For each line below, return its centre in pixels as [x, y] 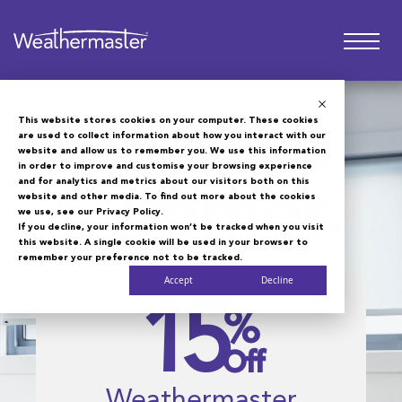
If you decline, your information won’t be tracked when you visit [171, 227]
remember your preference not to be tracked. [130, 258]
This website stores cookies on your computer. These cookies [168, 120]
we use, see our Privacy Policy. [91, 212]
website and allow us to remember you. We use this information [172, 151]
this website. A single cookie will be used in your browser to [163, 242]
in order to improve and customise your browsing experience [165, 166]
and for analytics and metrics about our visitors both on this [164, 181]
